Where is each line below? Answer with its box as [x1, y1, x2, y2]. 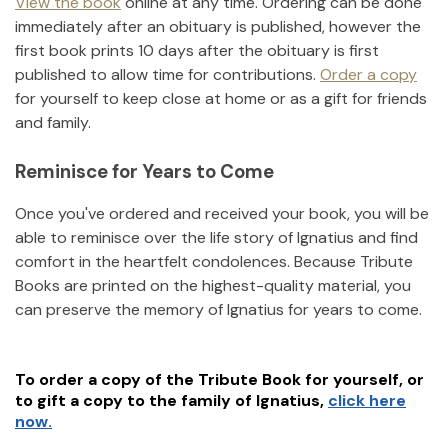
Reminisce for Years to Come [15, 158, 274, 184]
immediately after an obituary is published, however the [15, 15, 421, 37]
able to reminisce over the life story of [15, 227, 293, 249]
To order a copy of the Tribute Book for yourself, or [15, 369, 424, 391]
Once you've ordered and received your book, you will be [15, 203, 429, 225]
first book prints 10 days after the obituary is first [15, 39, 379, 61]
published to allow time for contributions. [15, 63, 316, 85]
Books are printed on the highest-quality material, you [15, 275, 411, 297]
